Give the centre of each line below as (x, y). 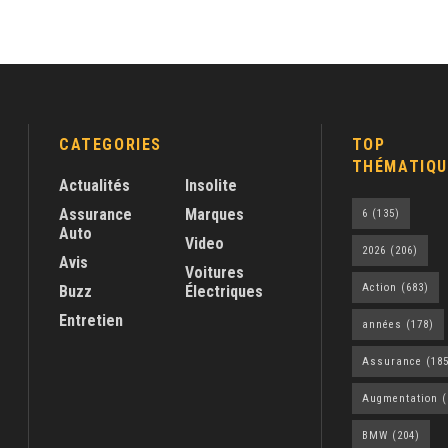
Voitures (214, 273)
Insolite (210, 186)
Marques (214, 215)
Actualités (94, 186)
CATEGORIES (110, 145)
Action (379, 288)
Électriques (223, 292)
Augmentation (399, 399)
